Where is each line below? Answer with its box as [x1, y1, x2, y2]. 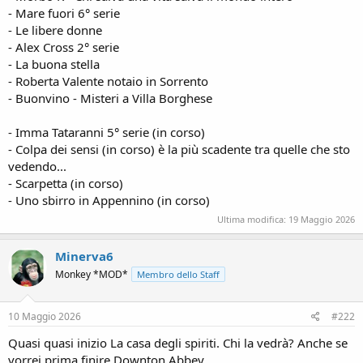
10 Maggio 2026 [8, 309, 81, 323]
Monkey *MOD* [55, 267, 128, 281]
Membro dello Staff [137, 268, 220, 280]
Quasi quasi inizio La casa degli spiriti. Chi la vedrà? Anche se [8, 334, 348, 351]
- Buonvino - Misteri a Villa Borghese [8, 89, 212, 106]
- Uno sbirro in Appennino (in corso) [8, 191, 210, 208]
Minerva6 [55, 248, 113, 264]
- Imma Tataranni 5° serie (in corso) [8, 123, 205, 140]
